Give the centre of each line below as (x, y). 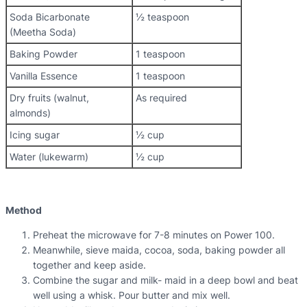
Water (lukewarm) (49, 157)
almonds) (30, 113)
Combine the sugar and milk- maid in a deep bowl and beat (165, 280)
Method (24, 210)
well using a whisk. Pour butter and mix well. (132, 295)
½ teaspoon (162, 17)
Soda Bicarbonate (50, 17)
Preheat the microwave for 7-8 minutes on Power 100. (154, 235)
